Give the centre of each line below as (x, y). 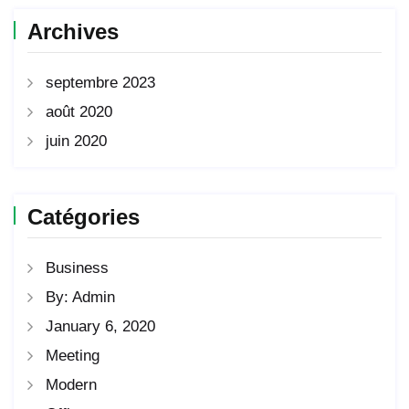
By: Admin (80, 298)
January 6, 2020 (100, 327)
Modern (71, 385)
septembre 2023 (100, 83)
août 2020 (79, 112)
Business (77, 268)
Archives (73, 32)
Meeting (73, 356)
